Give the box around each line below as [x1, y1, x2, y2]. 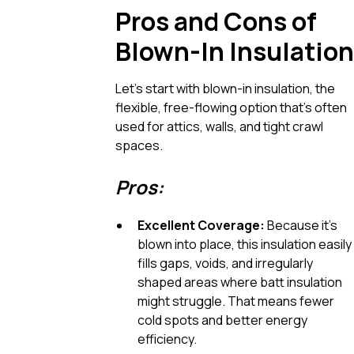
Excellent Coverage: [137, 216, 265, 234]
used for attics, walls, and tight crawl [115, 117, 323, 135]
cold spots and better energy [137, 311, 307, 329]
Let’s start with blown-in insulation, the [115, 79, 335, 97]
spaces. [115, 136, 163, 154]
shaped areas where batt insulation [137, 273, 342, 291]
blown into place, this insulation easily [137, 235, 352, 253]
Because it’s [265, 216, 337, 234]
